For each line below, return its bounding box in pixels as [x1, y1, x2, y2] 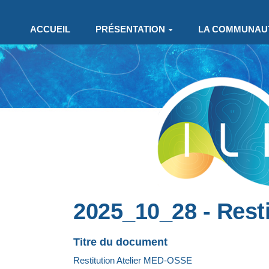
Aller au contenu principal [14, 8, 122, 19]
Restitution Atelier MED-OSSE [73, 255, 192, 265]
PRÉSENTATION [95, 24, 165, 34]
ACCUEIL [29, 24, 70, 34]
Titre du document [73, 235, 168, 248]
